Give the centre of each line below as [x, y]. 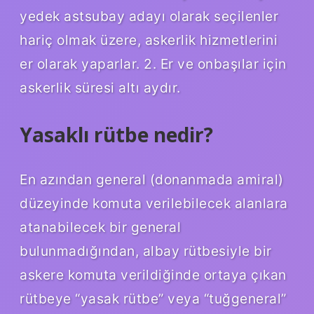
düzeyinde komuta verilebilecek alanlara [154, 204]
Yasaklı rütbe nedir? [116, 135]
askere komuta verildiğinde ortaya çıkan [153, 275]
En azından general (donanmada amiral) [152, 180]
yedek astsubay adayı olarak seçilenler [149, 16]
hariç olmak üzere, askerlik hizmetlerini [149, 40]
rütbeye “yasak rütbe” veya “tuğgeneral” [153, 299]
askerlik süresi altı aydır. [100, 88]
